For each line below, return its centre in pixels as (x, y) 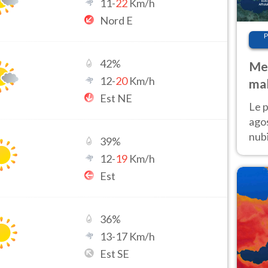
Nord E (117, 20)
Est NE (116, 98)
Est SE (115, 253)
